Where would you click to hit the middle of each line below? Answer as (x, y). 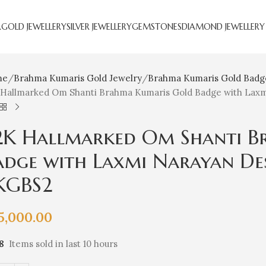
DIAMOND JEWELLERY (223, 27)
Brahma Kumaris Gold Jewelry (78, 78)
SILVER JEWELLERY (99, 27)
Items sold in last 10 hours (64, 244)
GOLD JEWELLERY (34, 27)
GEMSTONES (157, 27)
